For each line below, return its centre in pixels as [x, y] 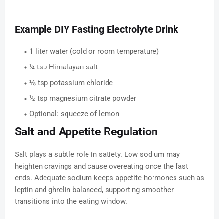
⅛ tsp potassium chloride [71, 83]
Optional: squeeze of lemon [74, 114]
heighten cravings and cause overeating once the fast [101, 166]
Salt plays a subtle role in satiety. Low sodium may [97, 155]
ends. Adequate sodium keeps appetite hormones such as [109, 178]
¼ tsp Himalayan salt [64, 67]
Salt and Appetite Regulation [86, 132]
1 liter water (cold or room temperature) [94, 52]
